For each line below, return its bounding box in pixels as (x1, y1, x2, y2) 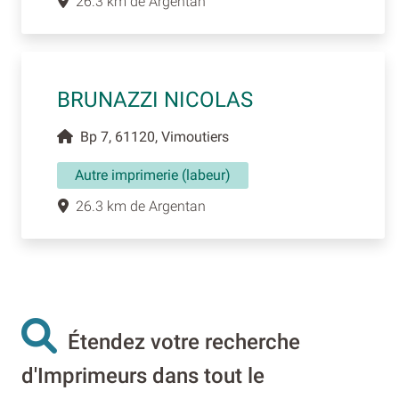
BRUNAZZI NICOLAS (57, 86, 253, 112)
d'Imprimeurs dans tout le (21, 363, 265, 389)
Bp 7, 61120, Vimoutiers (73, 127, 229, 145)
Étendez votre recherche (57, 330, 300, 355)
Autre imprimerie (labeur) (75, 166, 231, 183)
